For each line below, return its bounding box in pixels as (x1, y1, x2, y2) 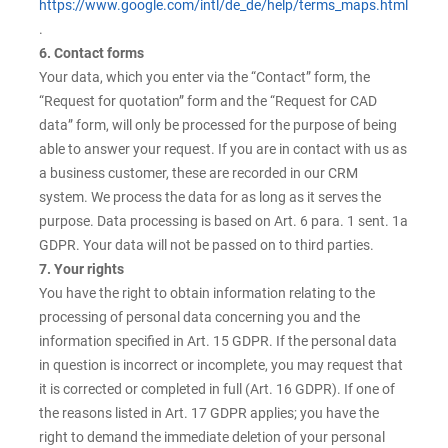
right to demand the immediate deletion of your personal (39, 429, 385, 446)
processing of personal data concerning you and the (39, 309, 360, 326)
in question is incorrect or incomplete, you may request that (39, 357, 403, 374)
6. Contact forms (39, 45, 144, 62)
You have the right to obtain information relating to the (39, 285, 375, 302)
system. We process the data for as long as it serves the (39, 189, 381, 206)
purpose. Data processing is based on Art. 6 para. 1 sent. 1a (39, 213, 408, 230)
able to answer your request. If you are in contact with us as (39, 141, 407, 158)
